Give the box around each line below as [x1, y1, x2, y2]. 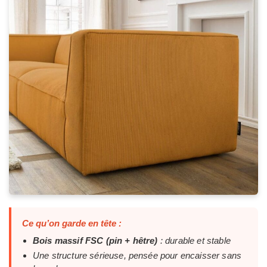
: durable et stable [157, 235, 231, 246]
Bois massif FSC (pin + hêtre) [33, 235, 158, 246]
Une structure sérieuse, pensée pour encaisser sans [33, 250, 242, 261]
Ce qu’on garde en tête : [22, 218, 122, 229]
